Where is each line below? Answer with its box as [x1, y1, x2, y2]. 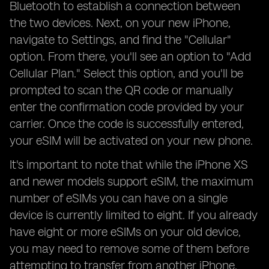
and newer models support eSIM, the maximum [10, 174, 253, 189]
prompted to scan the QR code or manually [10, 83, 233, 97]
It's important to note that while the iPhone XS [10, 157, 248, 172]
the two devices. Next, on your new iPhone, [10, 16, 231, 30]
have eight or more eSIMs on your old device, [10, 225, 241, 239]
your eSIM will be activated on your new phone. [10, 133, 253, 148]
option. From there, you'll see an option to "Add [10, 49, 251, 64]
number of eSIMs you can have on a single [10, 191, 228, 205]
